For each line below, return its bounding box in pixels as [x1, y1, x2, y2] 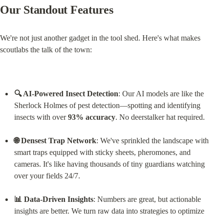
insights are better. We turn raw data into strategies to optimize [14, 206, 204, 215]
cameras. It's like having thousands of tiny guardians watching [14, 159, 205, 168]
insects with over [14, 112, 68, 121]
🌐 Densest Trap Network [14, 136, 96, 145]
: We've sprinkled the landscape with [96, 136, 209, 145]
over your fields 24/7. [14, 171, 80, 180]
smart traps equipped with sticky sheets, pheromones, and [14, 148, 191, 156]
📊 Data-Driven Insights [14, 195, 93, 203]
